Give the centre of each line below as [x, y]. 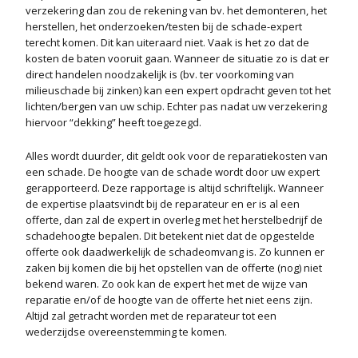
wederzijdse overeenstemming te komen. [126, 332]
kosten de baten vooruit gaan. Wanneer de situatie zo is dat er [177, 58]
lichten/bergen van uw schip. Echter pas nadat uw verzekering [176, 106]
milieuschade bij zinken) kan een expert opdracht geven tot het [178, 90]
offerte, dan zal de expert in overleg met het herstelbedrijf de [174, 220]
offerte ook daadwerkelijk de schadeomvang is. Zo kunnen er [175, 252]
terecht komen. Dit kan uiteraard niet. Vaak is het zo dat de [167, 42]
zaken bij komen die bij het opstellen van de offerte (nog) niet [174, 268]
